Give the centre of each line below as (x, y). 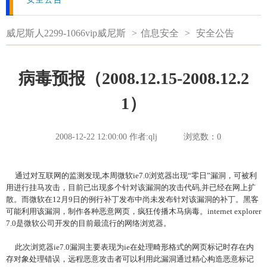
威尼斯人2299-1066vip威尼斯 (66, 33)
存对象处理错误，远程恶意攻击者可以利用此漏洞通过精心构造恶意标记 (130, 259)
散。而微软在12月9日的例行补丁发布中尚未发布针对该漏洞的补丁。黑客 (132, 199)
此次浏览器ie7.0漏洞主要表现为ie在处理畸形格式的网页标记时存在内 (130, 247)
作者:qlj (143, 137)
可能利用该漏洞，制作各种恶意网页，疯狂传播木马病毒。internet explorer (133, 211)
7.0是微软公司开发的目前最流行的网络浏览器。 (89, 223)
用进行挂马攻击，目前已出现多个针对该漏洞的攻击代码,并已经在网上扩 (131, 187)
